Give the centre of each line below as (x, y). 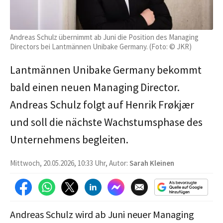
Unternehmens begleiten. (69, 139)
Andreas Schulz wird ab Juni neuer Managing (102, 214)
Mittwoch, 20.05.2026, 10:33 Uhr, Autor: (70, 163)
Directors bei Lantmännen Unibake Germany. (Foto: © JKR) (101, 46)
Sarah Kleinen (152, 163)
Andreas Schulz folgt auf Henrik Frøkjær (102, 104)
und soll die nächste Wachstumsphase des (106, 122)
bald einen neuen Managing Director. (95, 87)
